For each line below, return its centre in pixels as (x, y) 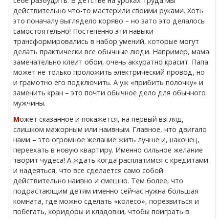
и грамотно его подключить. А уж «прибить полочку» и (109, 82)
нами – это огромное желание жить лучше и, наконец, (107, 140)
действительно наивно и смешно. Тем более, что (99, 181)
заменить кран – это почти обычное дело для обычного (110, 93)
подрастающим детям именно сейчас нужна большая (106, 191)
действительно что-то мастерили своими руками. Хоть (109, 11)
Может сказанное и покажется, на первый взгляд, (17, 119)
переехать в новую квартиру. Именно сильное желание (108, 150)
